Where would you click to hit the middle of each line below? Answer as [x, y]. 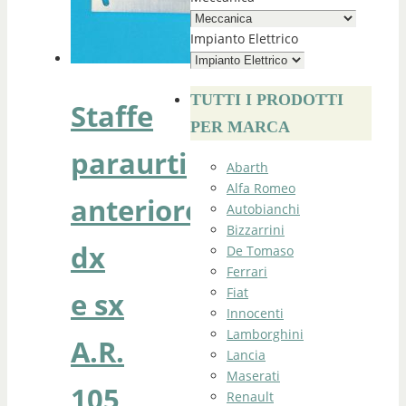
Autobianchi [263, 209]
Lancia [246, 355]
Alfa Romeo [261, 188]
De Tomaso [260, 251]
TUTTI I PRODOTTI [267, 100]
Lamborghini [265, 334]
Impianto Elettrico [244, 39]
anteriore [136, 210]
